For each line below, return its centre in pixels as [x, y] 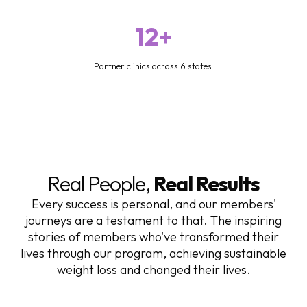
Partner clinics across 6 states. [153, 65]
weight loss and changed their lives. [153, 269]
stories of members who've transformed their [153, 236]
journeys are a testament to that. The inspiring [153, 220]
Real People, [100, 183]
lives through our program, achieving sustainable [153, 253]
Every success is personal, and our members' [153, 204]
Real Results [207, 183]
